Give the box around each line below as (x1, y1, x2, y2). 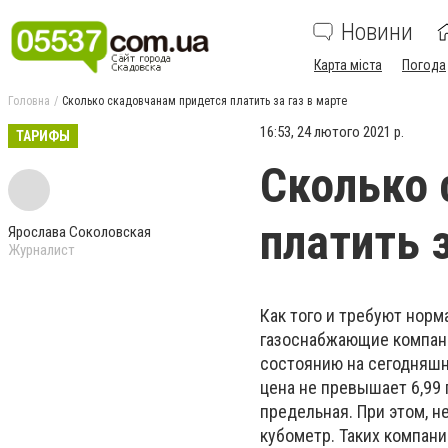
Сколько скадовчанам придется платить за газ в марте (62, 94, 347, 108)
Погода (402, 57, 446, 73)
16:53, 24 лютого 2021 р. (260, 123, 404, 141)
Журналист (8, 241, 75, 259)
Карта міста (314, 57, 382, 73)
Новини (341, 18, 413, 46)
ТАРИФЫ (16, 128, 70, 144)
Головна (8, 94, 50, 108)
